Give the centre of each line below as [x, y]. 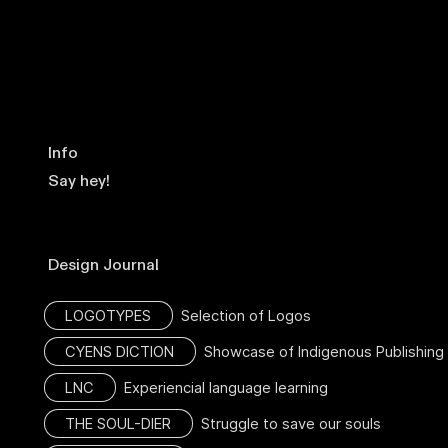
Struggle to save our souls [286, 423]
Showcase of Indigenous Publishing [319, 351]
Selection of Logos [241, 315]
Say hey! [77, 180]
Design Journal [106, 264]
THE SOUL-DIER [117, 423]
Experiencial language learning [221, 387]
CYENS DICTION [119, 351]
